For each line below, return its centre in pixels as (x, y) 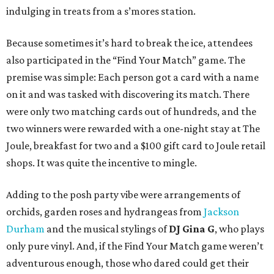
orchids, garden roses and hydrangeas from (105, 212)
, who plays (239, 229)
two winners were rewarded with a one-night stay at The (133, 129)
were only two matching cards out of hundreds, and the (131, 112)
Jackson (221, 212)
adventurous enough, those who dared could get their (128, 263)
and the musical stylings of (107, 229)
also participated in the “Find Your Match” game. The (126, 60)
